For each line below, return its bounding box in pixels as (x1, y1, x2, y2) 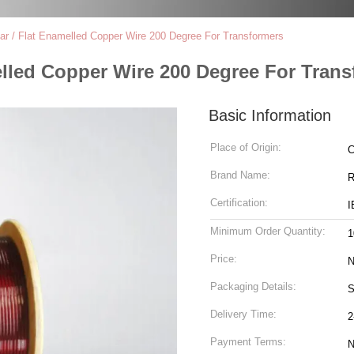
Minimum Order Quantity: (210, 225, 326, 237)
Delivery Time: (210, 308, 277, 320)
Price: (210, 253, 237, 265)
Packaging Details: (210, 281, 296, 292)
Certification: (210, 197, 268, 209)
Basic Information (209, 107, 331, 124)
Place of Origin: (210, 141, 281, 153)
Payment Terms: (210, 336, 286, 348)
